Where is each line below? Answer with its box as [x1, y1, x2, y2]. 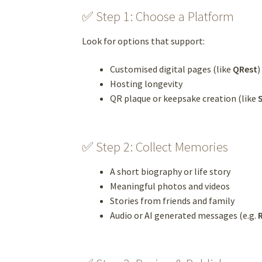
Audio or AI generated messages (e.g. [110, 209, 258, 221]
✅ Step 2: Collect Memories [82, 138, 229, 155]
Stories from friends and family [110, 194, 235, 206]
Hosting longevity [110, 77, 183, 89]
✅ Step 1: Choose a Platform [82, 8, 235, 25]
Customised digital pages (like [110, 63, 233, 75]
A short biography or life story [110, 165, 231, 177]
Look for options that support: [82, 35, 205, 47]
